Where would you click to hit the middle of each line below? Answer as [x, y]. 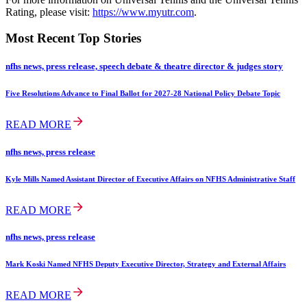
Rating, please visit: [49, 12]
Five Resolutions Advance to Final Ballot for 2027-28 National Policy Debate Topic [143, 94]
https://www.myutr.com [143, 12]
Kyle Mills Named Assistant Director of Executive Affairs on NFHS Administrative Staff [150, 179]
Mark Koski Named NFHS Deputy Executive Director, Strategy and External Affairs [146, 263]
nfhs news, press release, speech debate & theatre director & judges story [144, 66]
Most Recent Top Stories [73, 38]
